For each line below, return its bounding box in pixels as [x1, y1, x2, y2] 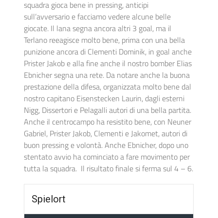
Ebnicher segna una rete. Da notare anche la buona [24, 69, 190, 81]
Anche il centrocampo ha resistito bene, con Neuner [24, 116, 192, 128]
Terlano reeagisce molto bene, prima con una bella [24, 34, 185, 46]
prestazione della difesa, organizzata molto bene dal [24, 81, 192, 93]
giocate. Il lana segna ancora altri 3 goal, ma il [24, 22, 172, 35]
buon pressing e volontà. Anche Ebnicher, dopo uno [24, 139, 189, 151]
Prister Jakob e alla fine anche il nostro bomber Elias [24, 57, 192, 70]
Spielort [32, 193, 66, 205]
